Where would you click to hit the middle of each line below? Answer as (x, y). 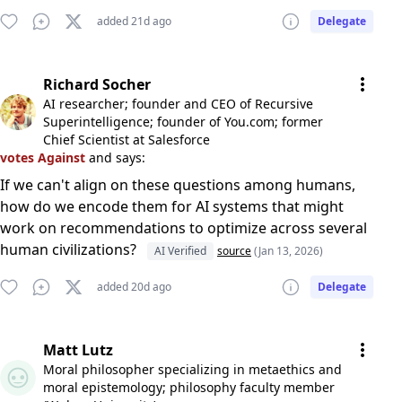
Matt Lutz (78, 350)
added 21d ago (134, 21)
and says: (117, 157)
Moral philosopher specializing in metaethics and (192, 369)
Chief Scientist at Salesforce (127, 140)
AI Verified (180, 251)
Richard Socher (97, 84)
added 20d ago (134, 287)
